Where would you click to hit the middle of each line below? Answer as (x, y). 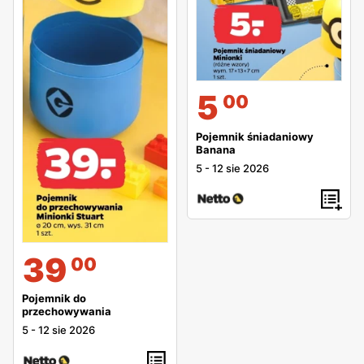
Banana (216, 149)
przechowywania (67, 311)
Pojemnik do (54, 298)
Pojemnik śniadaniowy (255, 136)
